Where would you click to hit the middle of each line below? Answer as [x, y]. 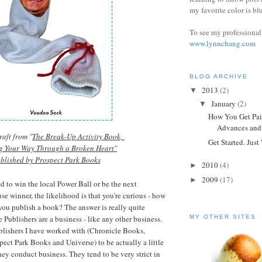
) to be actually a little [129, 242]
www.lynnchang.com [223, 43]
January [224, 103]
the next [124, 183]
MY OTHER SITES [223, 216]
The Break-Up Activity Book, [78, 136]
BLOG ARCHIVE [219, 76]
